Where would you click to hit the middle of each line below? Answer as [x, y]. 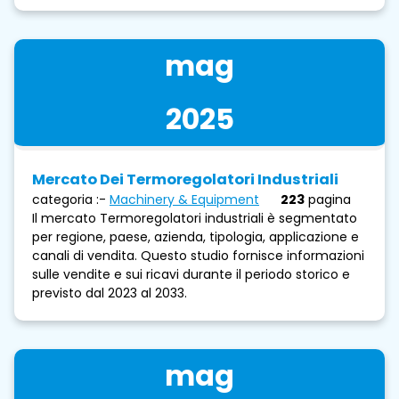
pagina [330, 199]
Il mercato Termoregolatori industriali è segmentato [195, 218]
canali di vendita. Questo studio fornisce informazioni [198, 255]
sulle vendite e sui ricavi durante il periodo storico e [191, 274]
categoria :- [69, 199]
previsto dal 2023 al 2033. [110, 293]
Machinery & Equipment [184, 199]
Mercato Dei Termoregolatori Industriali [185, 179]
